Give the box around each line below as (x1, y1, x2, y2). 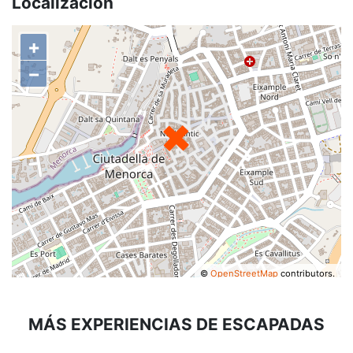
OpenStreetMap (210, 267, 279, 279)
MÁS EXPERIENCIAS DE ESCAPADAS (28, 314, 325, 335)
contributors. (278, 267, 336, 279)
